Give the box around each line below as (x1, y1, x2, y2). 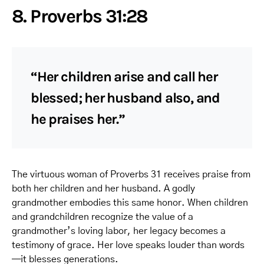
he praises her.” (31, 110, 125, 127)
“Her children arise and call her (31, 68, 217, 85)
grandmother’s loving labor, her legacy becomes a (12, 226, 226, 236)
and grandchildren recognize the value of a (12, 212, 193, 222)
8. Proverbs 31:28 (12, 5, 148, 27)
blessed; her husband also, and (31, 89, 220, 106)
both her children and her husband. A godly (12, 183, 195, 193)
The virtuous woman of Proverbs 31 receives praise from (12, 169, 250, 179)
